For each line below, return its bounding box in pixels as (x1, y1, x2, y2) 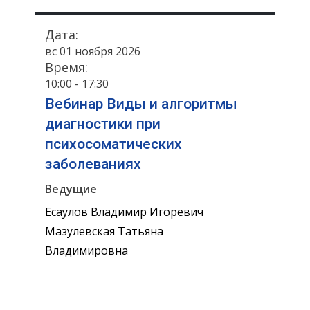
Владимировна (45, 243, 128, 259)
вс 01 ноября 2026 (45, 43, 140, 59)
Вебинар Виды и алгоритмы (45, 95, 237, 113)
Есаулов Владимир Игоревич (45, 204, 203, 220)
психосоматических (45, 136, 182, 153)
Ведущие (45, 181, 97, 197)
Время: (45, 58, 88, 75)
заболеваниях (45, 156, 141, 173)
